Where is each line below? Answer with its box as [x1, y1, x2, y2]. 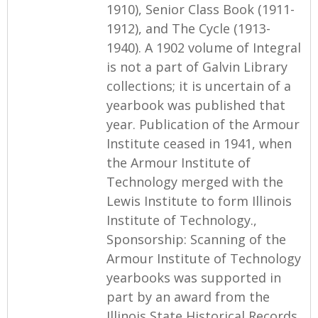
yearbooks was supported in [106, 268, 281, 286]
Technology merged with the [106, 172, 283, 190]
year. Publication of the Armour [106, 115, 300, 133]
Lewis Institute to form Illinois [106, 192, 292, 209]
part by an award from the [106, 287, 270, 305]
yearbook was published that [106, 96, 285, 114]
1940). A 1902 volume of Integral [106, 38, 301, 56]
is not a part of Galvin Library [106, 57, 287, 75]
